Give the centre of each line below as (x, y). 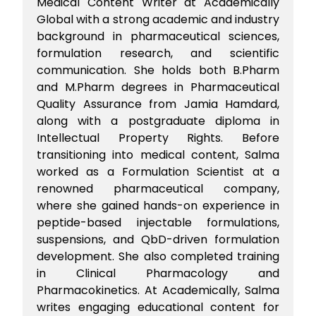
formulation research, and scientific (158, 53)
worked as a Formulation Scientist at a (158, 171)
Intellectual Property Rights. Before (158, 138)
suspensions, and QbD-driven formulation (158, 239)
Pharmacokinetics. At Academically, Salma (158, 290)
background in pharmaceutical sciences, (158, 36)
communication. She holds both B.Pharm (158, 70)
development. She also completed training (158, 256)
